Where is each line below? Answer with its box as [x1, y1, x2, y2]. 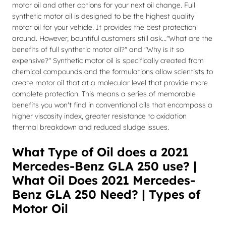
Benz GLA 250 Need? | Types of [12, 187, 200, 202]
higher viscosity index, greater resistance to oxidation [12, 111, 187, 121]
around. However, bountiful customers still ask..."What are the [12, 34, 212, 43]
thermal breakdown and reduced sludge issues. [12, 123, 169, 132]
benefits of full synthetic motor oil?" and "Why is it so [12, 45, 184, 54]
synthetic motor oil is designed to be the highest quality [12, 12, 194, 21]
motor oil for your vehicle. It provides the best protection [12, 23, 196, 32]
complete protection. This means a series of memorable [12, 89, 196, 98]
